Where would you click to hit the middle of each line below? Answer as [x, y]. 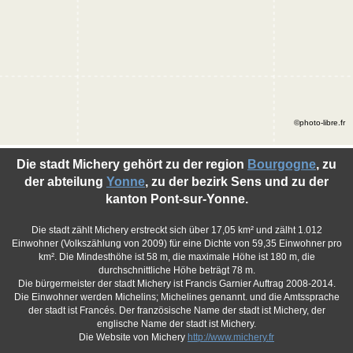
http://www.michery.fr [231, 337]
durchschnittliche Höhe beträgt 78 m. [176, 270]
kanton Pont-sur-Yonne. [176, 199]
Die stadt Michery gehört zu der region [132, 164]
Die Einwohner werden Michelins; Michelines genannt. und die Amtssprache [176, 297]
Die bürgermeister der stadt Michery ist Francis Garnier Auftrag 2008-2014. [176, 284]
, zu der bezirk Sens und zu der [237, 182]
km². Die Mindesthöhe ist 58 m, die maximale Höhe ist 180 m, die [176, 257]
